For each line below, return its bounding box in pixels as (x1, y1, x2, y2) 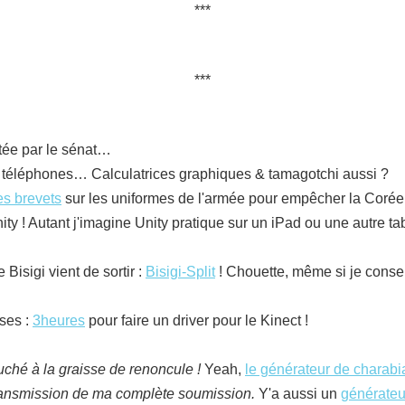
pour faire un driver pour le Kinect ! (85, 313, 308, 328)
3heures (33, 313, 85, 328)
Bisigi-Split (146, 264, 215, 279)
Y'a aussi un (255, 386, 341, 401)
